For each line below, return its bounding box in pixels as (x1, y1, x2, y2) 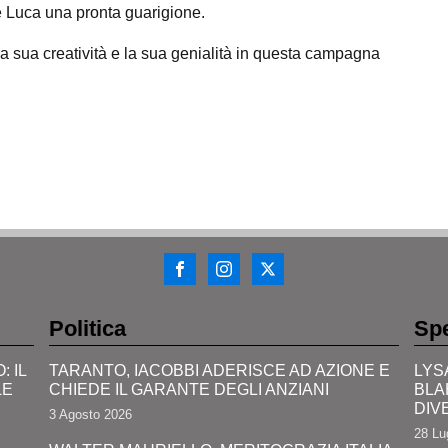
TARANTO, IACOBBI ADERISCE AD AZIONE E (48, 362, 390, 379)
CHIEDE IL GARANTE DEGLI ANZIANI (48, 381, 329, 398)
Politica (48, 316, 126, 341)
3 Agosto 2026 (48, 407, 132, 423)
